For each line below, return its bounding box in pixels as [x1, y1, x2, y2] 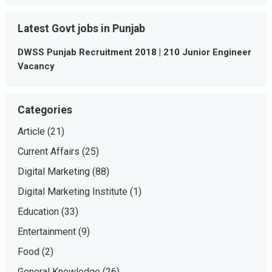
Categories [17, 104, 72, 116]
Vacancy [17, 61, 57, 72]
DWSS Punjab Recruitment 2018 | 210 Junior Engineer [17, 47, 251, 58]
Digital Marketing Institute [17, 186, 127, 197]
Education [17, 206, 59, 217]
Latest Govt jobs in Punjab [17, 22, 145, 35]
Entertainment [17, 226, 76, 237]
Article [17, 126, 45, 137]
